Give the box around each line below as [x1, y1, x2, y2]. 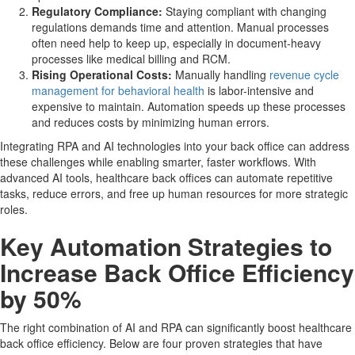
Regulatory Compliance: [32, 3, 162, 20]
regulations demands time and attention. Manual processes [32, 19, 329, 36]
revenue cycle [269, 67, 339, 83]
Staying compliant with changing [162, 3, 326, 20]
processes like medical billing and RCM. [32, 51, 231, 67]
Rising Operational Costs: [32, 67, 172, 83]
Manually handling [172, 67, 269, 83]
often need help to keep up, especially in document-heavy [32, 35, 321, 52]
